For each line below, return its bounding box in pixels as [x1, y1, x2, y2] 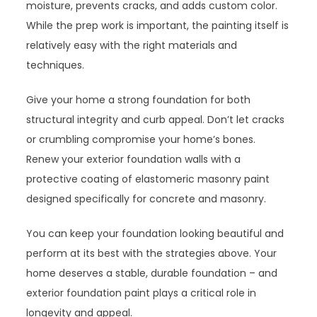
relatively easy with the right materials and [26, 38, 238, 52]
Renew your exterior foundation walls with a [26, 151, 241, 166]
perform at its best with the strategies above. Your [26, 246, 277, 260]
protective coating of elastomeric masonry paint [26, 171, 270, 186]
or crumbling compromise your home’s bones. [26, 132, 256, 146]
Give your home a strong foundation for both [26, 92, 251, 107]
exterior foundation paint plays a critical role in [26, 285, 257, 300]
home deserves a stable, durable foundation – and [26, 265, 278, 280]
